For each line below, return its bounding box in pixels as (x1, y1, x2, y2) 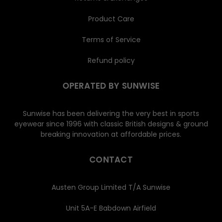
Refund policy (87, 55, 135, 65)
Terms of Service (81, 34, 141, 45)
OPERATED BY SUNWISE (62, 79, 160, 92)
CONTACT (89, 153, 133, 166)
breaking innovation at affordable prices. (41, 129, 181, 139)
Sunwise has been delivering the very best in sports (23, 108, 199, 118)
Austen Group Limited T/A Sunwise (52, 182, 170, 192)
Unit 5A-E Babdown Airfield (66, 203, 156, 213)
